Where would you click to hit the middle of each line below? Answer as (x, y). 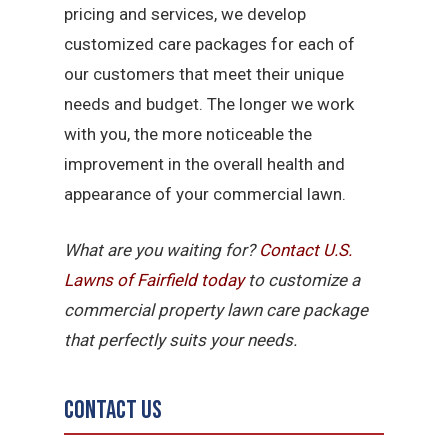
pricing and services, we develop (185, 14)
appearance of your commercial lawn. (205, 194)
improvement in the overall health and (205, 164)
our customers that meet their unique (204, 74)
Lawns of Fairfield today (154, 279)
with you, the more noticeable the (188, 134)
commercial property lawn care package (216, 309)
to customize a (302, 279)
